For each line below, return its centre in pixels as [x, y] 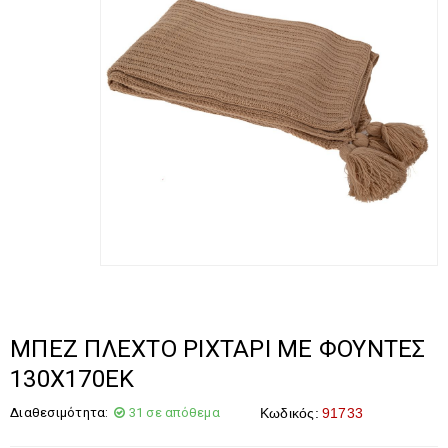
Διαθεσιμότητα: [59, 412]
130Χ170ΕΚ [72, 379]
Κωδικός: [289, 413]
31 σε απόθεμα [174, 412]
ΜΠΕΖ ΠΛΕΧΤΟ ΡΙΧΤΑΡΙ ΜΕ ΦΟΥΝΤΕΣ [218, 349]
